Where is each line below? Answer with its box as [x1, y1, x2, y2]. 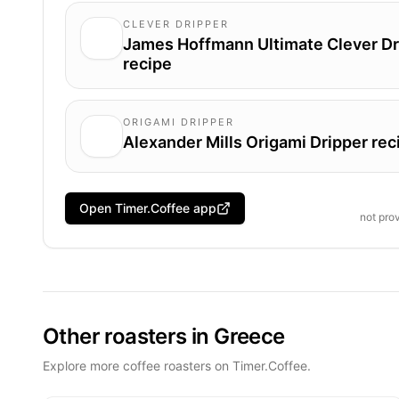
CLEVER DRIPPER [123, 17, 229, 30]
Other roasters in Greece [43, 322, 285, 349]
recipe [123, 53, 172, 73]
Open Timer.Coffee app [79, 200, 216, 216]
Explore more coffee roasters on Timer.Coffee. [43, 357, 311, 373]
